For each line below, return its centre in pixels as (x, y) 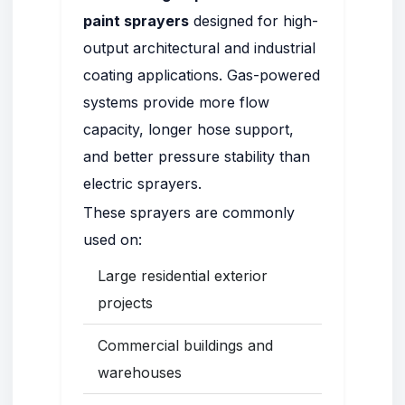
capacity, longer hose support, (188, 129)
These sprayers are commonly (189, 212)
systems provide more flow (176, 102)
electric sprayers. (142, 184)
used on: (113, 240)
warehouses (140, 372)
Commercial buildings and (185, 345)
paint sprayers (136, 21)
